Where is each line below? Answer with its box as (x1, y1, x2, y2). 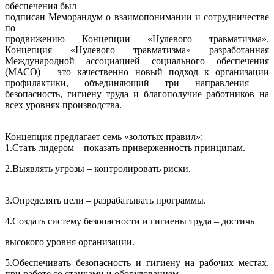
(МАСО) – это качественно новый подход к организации (5, 67, 269, 77)
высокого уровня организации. (5, 237, 135, 247)
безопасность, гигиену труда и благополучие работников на (5, 89, 269, 99)
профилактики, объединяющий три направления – (5, 78, 269, 88)
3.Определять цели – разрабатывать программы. (5, 195, 206, 206)
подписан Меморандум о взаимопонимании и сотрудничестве (5, 12, 269, 22)
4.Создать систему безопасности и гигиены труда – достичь (5, 216, 254, 226)
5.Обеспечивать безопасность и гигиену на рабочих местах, (5, 257, 269, 268)
